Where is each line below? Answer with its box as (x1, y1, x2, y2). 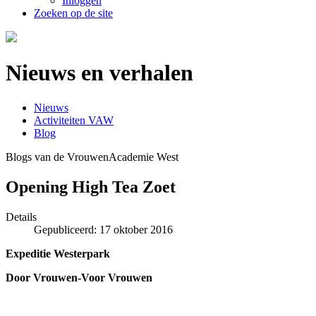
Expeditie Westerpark (6, 247, 110, 260)
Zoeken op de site (34, 7, 113, 19)
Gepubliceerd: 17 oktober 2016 (34, 223, 173, 236)
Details (6, 210, 37, 223)
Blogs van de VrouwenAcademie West (6, 150, 178, 163)
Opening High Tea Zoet (6, 177, 176, 196)
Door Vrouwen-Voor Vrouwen (6, 271, 152, 284)
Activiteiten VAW (34, 114, 114, 126)
